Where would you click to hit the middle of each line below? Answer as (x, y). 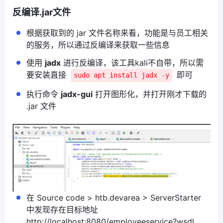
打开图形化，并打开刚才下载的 (150, 94)
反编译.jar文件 (42, 12)
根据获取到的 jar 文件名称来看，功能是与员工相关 (117, 33)
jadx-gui (77, 94)
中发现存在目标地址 (62, 210)
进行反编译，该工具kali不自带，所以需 (132, 63)
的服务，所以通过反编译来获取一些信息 (98, 45)
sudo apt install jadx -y (121, 75)
